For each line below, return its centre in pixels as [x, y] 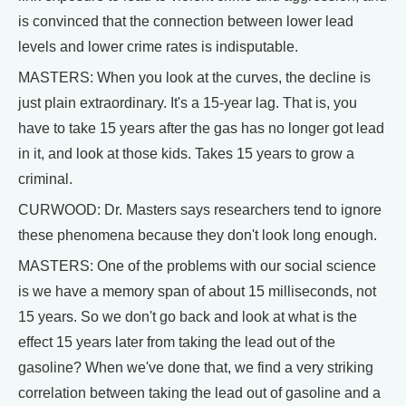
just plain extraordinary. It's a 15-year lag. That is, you [188, 103]
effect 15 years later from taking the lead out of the [177, 342]
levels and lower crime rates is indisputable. [158, 47]
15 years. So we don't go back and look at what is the [188, 317]
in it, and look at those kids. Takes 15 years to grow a [186, 154]
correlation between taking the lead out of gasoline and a [199, 393]
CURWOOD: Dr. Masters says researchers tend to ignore [200, 210]
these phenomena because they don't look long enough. [198, 235]
